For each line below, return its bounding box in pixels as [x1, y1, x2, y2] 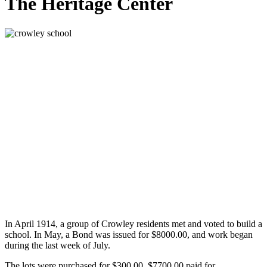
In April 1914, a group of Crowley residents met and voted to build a [5, 218, 262, 229]
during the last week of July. [5, 240, 110, 250]
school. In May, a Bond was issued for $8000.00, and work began [5, 229, 253, 240]
